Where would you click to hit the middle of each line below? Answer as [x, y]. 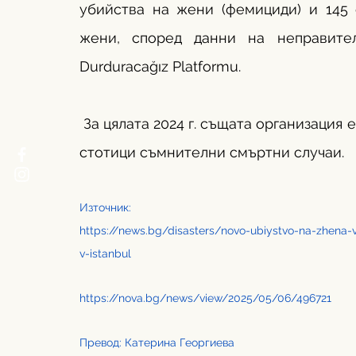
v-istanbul [105, 254]
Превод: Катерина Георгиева [157, 343]
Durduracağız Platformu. [160, 67]
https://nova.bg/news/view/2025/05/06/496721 [205, 298]
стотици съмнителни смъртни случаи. [214, 153]
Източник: [107, 208]
